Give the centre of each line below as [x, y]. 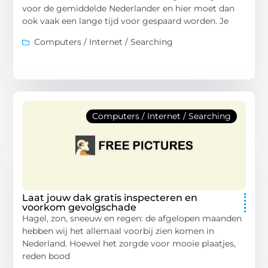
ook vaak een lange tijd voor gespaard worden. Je [126, 21]
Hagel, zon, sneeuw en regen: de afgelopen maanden [132, 219]
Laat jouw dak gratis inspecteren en [110, 198]
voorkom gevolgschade [80, 208]
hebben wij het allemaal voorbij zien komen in [118, 231]
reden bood [46, 256]
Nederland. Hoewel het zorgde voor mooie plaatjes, [129, 244]
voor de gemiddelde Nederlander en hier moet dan [129, 8]
